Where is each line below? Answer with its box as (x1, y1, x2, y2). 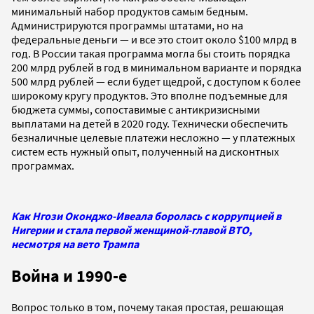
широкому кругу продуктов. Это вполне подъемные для (11, 88, 287, 102)
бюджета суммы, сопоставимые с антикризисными (11, 102, 260, 116)
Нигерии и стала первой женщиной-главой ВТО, (11, 222, 252, 237)
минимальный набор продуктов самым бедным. (11, 4, 248, 18)
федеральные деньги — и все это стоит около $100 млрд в (11, 32, 296, 46)
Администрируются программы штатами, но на (11, 18, 243, 32)
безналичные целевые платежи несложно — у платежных (11, 130, 295, 144)
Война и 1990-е (11, 264, 127, 287)
